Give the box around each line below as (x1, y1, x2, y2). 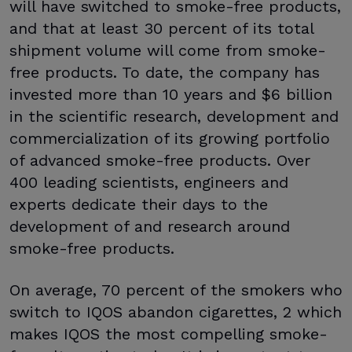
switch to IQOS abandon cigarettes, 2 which (9, 302, 342, 321)
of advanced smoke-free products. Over (9, 151, 310, 170)
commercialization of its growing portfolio (9, 129, 330, 148)
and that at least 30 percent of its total (9, 19, 313, 38)
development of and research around (9, 217, 290, 236)
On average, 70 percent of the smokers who (9, 280, 343, 299)
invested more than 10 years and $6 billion (9, 85, 332, 104)
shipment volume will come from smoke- (9, 41, 326, 60)
